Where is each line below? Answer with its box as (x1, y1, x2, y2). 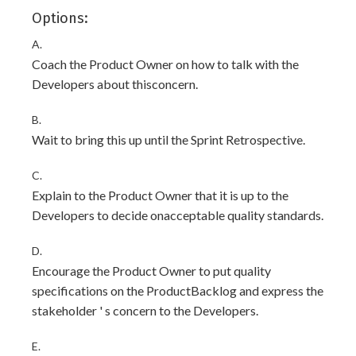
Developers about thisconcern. (32, 76, 198, 91)
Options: (32, 10, 88, 27)
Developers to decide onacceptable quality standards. (32, 207, 323, 222)
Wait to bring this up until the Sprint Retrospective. (32, 132, 305, 147)
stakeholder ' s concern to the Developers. (32, 303, 258, 318)
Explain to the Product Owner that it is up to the (32, 188, 288, 203)
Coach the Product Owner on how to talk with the (32, 56, 299, 72)
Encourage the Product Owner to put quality (32, 263, 271, 278)
